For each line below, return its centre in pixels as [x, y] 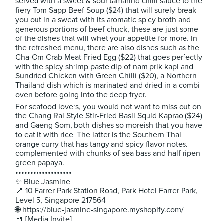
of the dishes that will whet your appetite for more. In [106, 38]
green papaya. [40, 163]
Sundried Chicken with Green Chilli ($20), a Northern [106, 76]
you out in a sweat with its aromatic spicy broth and [103, 20]
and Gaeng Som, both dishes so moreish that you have [109, 125]
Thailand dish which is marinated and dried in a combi [108, 85]
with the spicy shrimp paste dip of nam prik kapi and [104, 67]
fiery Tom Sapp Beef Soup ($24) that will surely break [106, 10]
